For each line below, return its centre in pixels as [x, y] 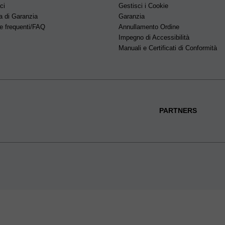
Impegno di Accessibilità [154, 37]
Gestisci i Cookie [143, 6]
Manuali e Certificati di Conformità [168, 48]
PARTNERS [178, 111]
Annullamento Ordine [149, 27]
